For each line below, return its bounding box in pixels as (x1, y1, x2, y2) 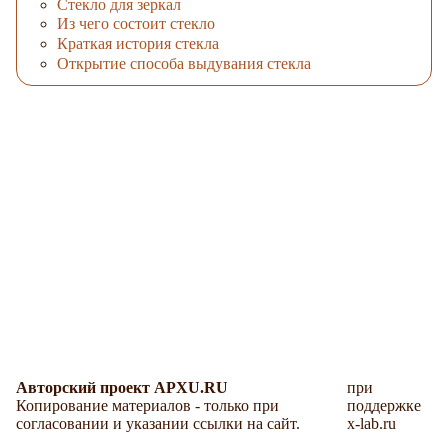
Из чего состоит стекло (57, 15, 215, 33)
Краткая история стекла (57, 35, 219, 53)
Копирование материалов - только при (16, 397, 279, 415)
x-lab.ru (346, 415, 396, 433)
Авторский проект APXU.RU (16, 379, 228, 397)
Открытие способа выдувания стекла (57, 54, 311, 72)
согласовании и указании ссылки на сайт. (16, 415, 300, 433)
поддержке (346, 397, 421, 415)
